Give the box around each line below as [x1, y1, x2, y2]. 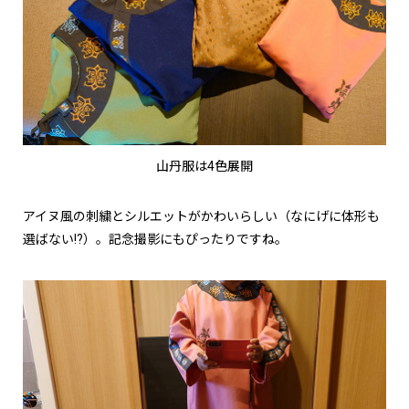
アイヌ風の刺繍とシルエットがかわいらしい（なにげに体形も [23, 208, 380, 224]
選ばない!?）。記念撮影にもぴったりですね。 [23, 231, 288, 246]
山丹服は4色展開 [156, 158, 253, 173]
